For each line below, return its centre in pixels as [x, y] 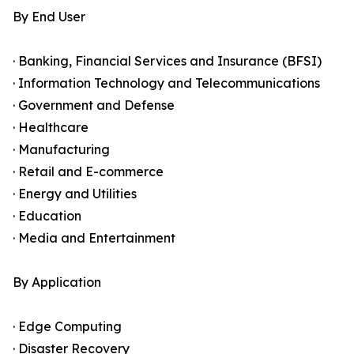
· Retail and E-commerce [88, 172]
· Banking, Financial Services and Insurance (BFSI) [167, 61]
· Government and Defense [94, 105]
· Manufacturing [61, 150]
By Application [57, 282]
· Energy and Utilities [75, 194]
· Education [47, 216]
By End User [49, 17]
